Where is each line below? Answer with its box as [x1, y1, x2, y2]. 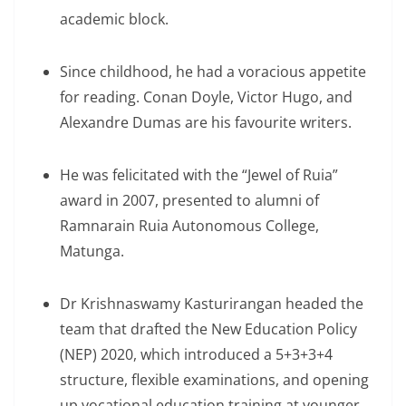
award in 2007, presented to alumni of [60, 190, 319, 211]
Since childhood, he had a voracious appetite [60, 62, 366, 82]
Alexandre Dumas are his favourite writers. [60, 112, 352, 133]
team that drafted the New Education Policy [60, 319, 357, 340]
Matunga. [60, 241, 124, 262]
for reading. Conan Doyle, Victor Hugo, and [60, 87, 353, 108]
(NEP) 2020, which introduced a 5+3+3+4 [60, 344, 333, 365]
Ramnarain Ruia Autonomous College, [60, 216, 319, 237]
